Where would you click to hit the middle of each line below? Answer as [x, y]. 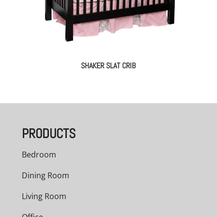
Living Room [44, 196]
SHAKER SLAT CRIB [108, 66]
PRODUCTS [48, 134]
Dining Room [45, 176]
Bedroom [39, 155]
